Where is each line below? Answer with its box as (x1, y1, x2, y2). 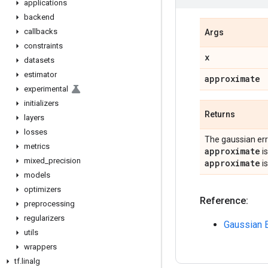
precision (48, 156, 81, 165)
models (24, 170, 50, 179)
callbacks (24, 27, 57, 36)
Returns (205, 109, 235, 119)
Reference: (200, 195, 248, 206)
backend (24, 13, 54, 22)
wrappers (24, 242, 57, 251)
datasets (24, 56, 54, 65)
